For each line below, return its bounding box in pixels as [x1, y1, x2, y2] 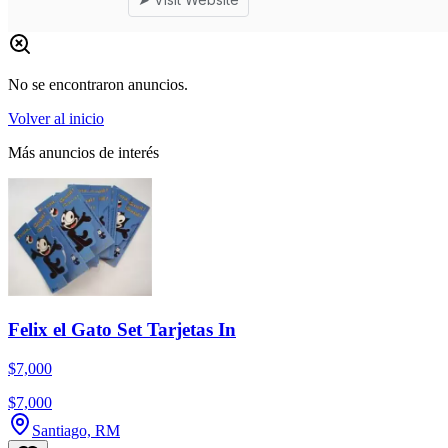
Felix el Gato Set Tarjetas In [8, 318, 236, 340]
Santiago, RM [32, 421, 120, 439]
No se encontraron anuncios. [8, 75, 188, 93]
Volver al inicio [8, 109, 104, 127]
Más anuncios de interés [8, 143, 159, 161]
